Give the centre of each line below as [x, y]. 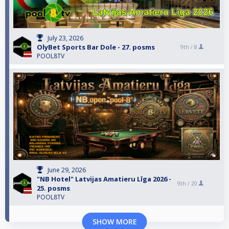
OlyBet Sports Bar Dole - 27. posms [96, 47]
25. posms [53, 188]
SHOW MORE [114, 221]
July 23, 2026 [65, 38]
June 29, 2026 [67, 170]
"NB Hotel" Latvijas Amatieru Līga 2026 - [104, 179]
